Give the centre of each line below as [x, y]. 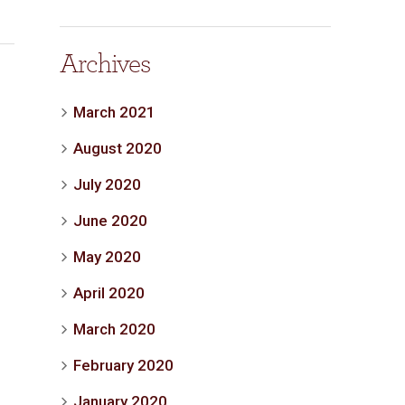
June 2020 [110, 221]
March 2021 [114, 112]
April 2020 [109, 293]
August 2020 [118, 148]
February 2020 [123, 365]
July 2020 [107, 184]
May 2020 [107, 257]
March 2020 [114, 329]
